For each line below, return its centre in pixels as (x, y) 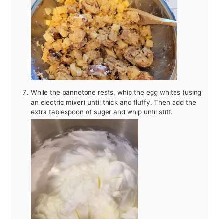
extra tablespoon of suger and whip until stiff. (102, 112)
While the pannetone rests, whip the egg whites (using (116, 92)
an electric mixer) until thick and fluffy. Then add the (113, 102)
